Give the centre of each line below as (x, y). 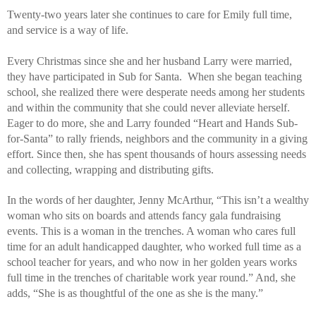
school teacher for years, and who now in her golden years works (152, 262)
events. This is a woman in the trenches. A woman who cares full (151, 231)
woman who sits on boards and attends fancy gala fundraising (144, 215)
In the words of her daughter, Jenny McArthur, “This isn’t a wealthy (158, 200)
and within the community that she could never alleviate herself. (148, 107)
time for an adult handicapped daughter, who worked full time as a (154, 246)
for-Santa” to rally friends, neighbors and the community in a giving (157, 138)
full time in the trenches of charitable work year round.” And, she (151, 277)
